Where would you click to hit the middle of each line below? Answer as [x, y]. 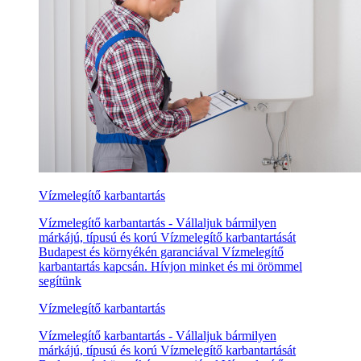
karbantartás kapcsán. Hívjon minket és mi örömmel [170, 267]
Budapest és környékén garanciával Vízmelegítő [161, 252]
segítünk [60, 281]
